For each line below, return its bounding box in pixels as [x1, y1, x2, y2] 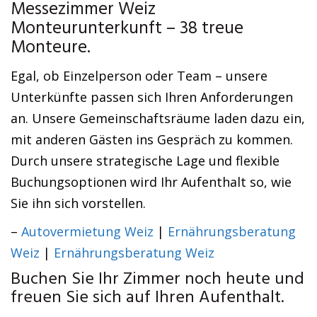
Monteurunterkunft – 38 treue [11, 15, 243, 43]
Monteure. [11, 34, 91, 62]
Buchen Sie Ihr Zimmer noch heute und [11, 266, 304, 293]
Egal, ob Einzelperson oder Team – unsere [11, 67, 267, 84]
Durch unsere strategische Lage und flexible [11, 152, 279, 169]
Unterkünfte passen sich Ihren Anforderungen [11, 88, 293, 105]
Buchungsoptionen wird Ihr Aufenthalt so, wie [11, 173, 292, 190]
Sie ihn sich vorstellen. [11, 195, 146, 212]
